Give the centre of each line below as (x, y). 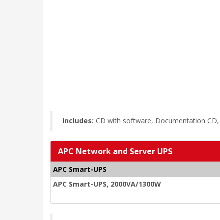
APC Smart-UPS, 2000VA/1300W (107, 184)
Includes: (78, 121)
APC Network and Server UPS (115, 151)
